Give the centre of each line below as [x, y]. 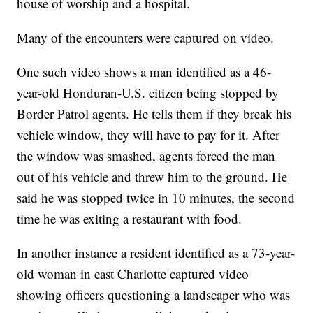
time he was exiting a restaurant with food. [130, 218]
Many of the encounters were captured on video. [146, 37]
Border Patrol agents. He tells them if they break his [154, 113]
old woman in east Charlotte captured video [133, 273]
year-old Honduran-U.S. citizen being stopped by [148, 92]
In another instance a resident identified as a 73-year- [156, 252]
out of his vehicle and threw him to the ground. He [152, 176]
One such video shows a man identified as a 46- [144, 71]
